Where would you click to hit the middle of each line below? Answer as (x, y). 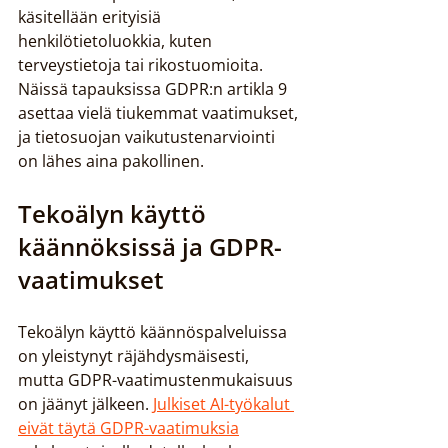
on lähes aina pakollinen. (111, 161)
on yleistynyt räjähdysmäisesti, (135, 356)
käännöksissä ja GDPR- (150, 246)
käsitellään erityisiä (91, 17)
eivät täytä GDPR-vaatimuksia (128, 428)
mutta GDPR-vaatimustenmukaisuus (157, 380)
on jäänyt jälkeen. (85, 404)
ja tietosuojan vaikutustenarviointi (148, 137)
